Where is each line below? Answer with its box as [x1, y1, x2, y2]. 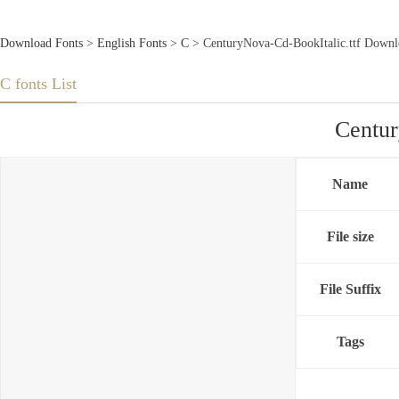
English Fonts [97, 37, 167, 50]
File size [326, 228, 374, 246]
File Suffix [319, 281, 381, 298]
